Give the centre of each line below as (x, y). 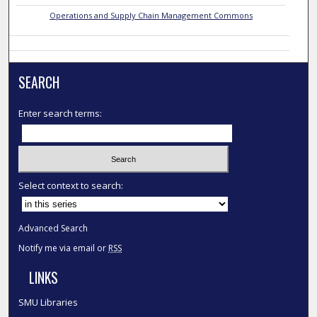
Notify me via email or (64, 248)
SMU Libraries (48, 302)
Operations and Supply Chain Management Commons (151, 15)
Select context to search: (71, 186)
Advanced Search (53, 229)
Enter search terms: (60, 113)
